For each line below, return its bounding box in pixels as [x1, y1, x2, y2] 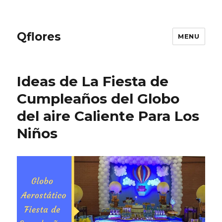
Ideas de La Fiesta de [17, 73, 169, 90]
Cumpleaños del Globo [17, 90, 180, 107]
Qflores [17, 29, 61, 44]
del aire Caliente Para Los [17, 108, 200, 124]
